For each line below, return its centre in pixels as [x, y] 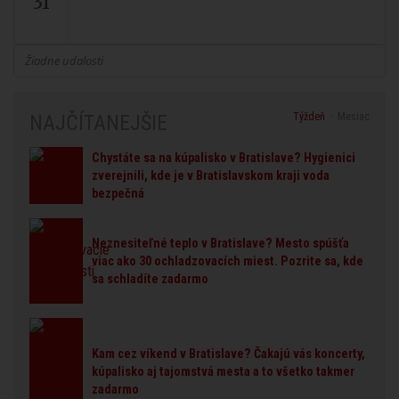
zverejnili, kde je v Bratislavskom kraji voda [211, 176]
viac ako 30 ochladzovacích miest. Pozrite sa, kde [228, 262]
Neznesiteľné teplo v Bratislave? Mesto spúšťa [220, 244]
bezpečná [118, 194]
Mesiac [354, 117]
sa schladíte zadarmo [150, 280]
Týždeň [309, 117]
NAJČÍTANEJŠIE [98, 123]
